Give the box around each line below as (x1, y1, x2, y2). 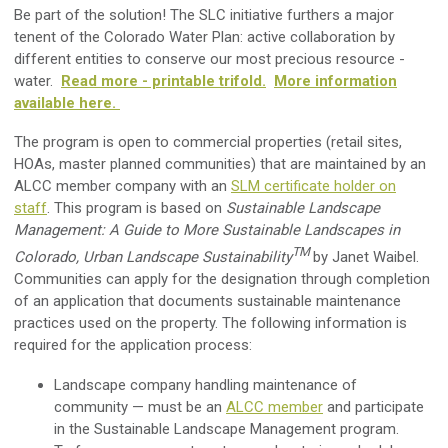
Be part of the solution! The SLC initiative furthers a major (14, 5, 394, 24)
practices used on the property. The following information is (14, 313, 407, 332)
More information (274, 71, 397, 90)
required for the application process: (14, 335, 252, 354)
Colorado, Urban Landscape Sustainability (14, 247, 292, 266)
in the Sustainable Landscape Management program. (54, 419, 399, 438)
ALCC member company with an (14, 176, 231, 195)
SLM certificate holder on (231, 176, 396, 195)
